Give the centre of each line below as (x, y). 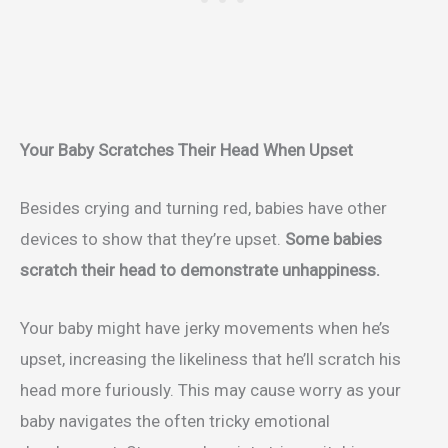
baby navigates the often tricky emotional (175, 421)
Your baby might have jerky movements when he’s (205, 328)
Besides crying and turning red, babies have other (203, 208)
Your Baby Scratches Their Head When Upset (186, 149)
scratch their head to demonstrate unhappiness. (202, 270)
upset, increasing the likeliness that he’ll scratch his (210, 359)
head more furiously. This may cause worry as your (210, 390)
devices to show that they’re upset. (152, 239)
